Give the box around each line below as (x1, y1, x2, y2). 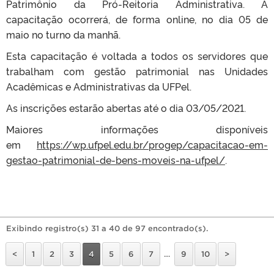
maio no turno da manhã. (6, 27, 120, 41)
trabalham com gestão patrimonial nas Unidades (6, 64, 268, 78)
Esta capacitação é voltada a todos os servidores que (6, 48, 268, 62)
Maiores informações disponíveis (6, 122, 268, 136)
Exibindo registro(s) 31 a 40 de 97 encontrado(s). (6, 223, 209, 233)
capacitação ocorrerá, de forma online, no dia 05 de (6, 12, 268, 26)
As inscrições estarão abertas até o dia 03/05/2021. (6, 100, 246, 114)
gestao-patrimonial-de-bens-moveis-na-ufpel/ (6, 152, 225, 166)
